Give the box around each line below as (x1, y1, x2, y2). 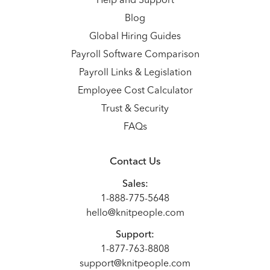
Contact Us (109, 157, 161, 168)
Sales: (122, 180, 148, 190)
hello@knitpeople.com (86, 209, 184, 219)
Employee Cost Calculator (77, 86, 193, 96)
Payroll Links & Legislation (78, 68, 192, 78)
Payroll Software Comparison (71, 50, 199, 60)
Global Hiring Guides (89, 32, 181, 42)
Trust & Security (101, 104, 169, 115)
